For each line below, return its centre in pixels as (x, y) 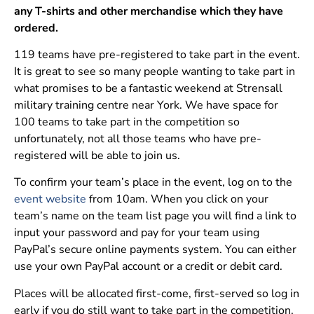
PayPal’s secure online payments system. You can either (155, 250)
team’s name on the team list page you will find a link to (155, 216)
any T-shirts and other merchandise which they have (149, 11)
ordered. (36, 28)
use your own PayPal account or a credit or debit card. (148, 267)
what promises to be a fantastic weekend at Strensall (148, 89)
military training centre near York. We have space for (146, 105)
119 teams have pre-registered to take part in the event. (157, 55)
